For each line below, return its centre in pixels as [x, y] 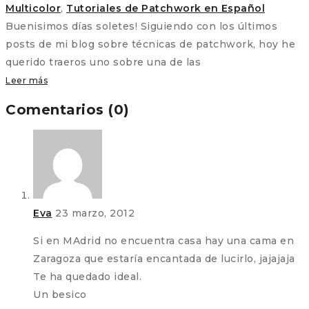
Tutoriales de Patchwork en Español [166, 8]
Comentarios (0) [68, 109]
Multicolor [33, 8]
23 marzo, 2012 [95, 213]
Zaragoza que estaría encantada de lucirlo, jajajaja [164, 259]
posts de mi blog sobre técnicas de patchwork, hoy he [150, 44]
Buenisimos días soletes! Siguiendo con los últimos [141, 26]
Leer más [27, 80]
